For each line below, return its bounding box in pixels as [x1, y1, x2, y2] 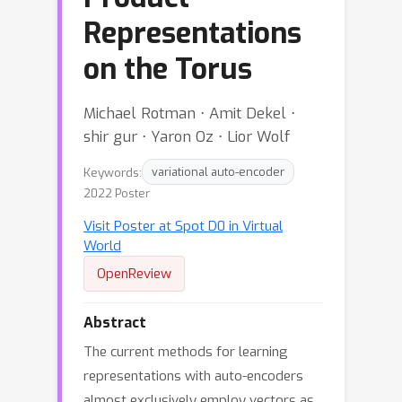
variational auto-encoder [152, 164, 284, 179]
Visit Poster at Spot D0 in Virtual [83, 217, 283, 235]
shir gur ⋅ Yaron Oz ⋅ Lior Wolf [83, 127, 290, 146]
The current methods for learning [83, 343, 288, 361]
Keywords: [83, 163, 142, 180]
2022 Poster [83, 186, 150, 201]
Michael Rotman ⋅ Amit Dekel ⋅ [83, 103, 295, 123]
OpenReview [97, 265, 171, 283]
